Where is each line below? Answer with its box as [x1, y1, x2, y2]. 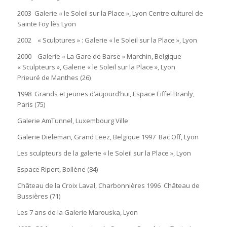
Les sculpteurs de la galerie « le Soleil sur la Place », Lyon [17, 148, 191, 158]
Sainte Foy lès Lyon [17, 19, 76, 28]
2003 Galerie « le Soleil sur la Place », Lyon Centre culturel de [17, 8, 203, 18]
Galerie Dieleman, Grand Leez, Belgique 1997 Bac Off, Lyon [17, 132, 199, 141]
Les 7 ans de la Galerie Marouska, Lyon [17, 207, 138, 217]
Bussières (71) [17, 191, 60, 201]
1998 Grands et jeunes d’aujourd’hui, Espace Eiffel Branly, [17, 89, 195, 98]
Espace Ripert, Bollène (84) [17, 164, 98, 174]
